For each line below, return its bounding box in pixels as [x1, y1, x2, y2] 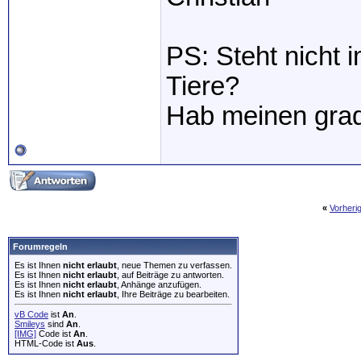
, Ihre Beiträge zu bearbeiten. [117, 289, 230, 299]
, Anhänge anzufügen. [117, 280, 201, 289]
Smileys [15, 319, 45, 329]
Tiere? [166, 72, 239, 101]
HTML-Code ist [15, 338, 77, 348]
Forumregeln [13, 242, 68, 251]
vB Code [15, 309, 48, 319]
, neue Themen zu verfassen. [117, 260, 232, 270]
